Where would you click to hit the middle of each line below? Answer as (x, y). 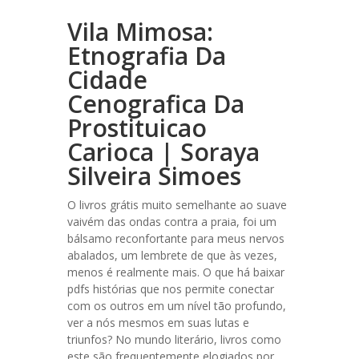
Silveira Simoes (154, 176)
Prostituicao (137, 128)
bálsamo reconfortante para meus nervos (176, 238)
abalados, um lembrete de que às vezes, (172, 255)
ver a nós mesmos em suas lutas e (158, 323)
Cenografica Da (156, 104)
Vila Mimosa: (140, 32)
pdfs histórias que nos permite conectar (171, 289)
